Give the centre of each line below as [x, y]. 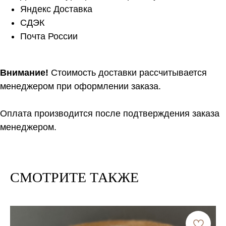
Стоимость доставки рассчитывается [128, 72]
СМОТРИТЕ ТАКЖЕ [74, 177]
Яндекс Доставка [56, 9]
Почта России [49, 36]
